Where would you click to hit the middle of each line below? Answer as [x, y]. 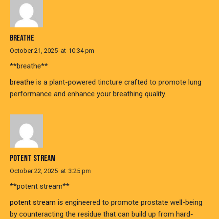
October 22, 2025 [34, 171]
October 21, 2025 [34, 51]
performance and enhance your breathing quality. [88, 94]
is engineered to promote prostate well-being [129, 202]
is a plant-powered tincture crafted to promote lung [118, 82]
